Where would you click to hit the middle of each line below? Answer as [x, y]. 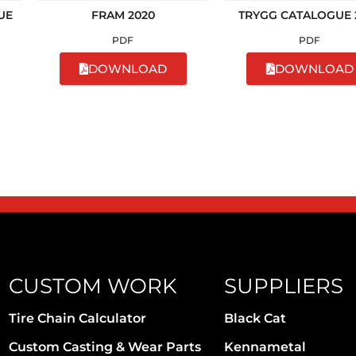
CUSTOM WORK [93, 286]
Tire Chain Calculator [77, 318]
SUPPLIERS [283, 286]
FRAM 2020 [123, 15]
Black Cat [255, 318]
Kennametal [265, 347]
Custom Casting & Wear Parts [105, 347]
